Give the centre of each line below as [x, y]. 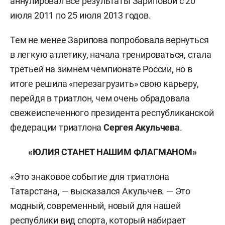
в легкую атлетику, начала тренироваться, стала [111, 54]
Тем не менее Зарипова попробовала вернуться [109, 40]
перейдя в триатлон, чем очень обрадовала [100, 98]
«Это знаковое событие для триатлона [90, 177]
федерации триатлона [57, 127]
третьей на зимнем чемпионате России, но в [101, 69]
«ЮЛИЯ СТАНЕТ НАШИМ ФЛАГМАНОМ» [113, 152]
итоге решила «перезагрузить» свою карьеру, [104, 84]
